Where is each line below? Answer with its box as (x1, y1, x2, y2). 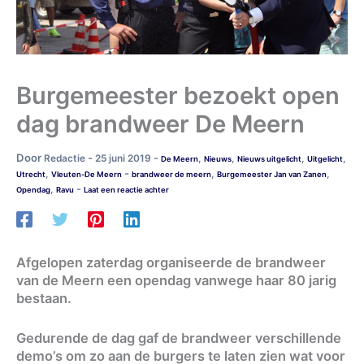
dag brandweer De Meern (16, 109, 305, 138)
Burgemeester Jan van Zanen (217, 169, 327, 179)
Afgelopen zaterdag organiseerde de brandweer (16, 254, 326, 271)
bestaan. (16, 290, 71, 307)
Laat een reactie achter (84, 184, 169, 194)
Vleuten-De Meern (51, 169, 122, 179)
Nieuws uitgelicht (237, 154, 301, 163)
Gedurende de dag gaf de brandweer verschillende (16, 329, 341, 346)
